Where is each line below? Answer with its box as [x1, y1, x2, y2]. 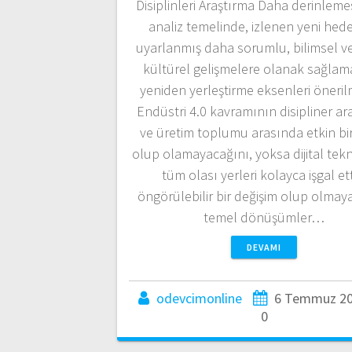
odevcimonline [156, 289, 242, 308]
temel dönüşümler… [203, 208, 324, 227]
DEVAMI [247, 241, 281, 254]
